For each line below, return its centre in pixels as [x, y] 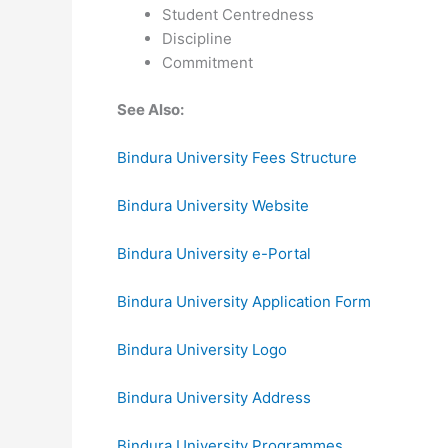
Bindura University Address [214, 397]
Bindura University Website [213, 205]
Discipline [197, 38]
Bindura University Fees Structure [237, 157]
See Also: [152, 109]
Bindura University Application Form [244, 301]
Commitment [207, 62]
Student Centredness [238, 14]
